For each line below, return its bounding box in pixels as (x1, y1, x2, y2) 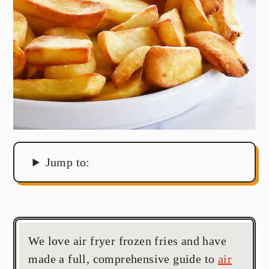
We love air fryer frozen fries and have (28, 234, 226, 248)
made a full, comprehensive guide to (28, 252, 218, 266)
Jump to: (45, 156, 90, 169)
